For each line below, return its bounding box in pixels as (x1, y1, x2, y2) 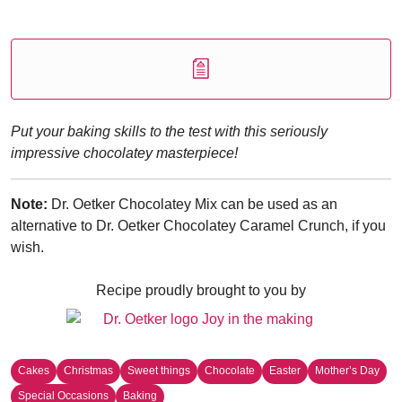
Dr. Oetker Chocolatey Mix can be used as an (48, 197, 337, 212)
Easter (269, 364, 301, 378)
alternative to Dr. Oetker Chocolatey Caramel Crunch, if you (11, 218, 386, 233)
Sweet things (127, 364, 190, 378)
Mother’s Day (315, 364, 380, 378)
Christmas (64, 364, 113, 378)
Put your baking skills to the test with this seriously (11, 124, 328, 139)
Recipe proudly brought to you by (96, 283, 306, 298)
